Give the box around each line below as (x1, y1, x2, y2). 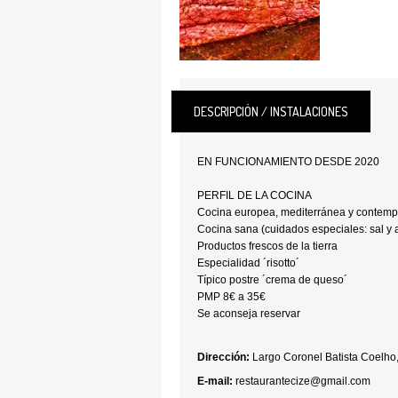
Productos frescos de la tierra (197, 240, 338, 252)
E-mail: (197, 375, 233, 387)
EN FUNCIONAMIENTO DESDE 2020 (197, 155, 379, 168)
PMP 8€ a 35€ (197, 291, 266, 303)
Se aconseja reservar (197, 307, 300, 320)
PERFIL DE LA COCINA (197, 189, 312, 202)
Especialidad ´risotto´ (197, 257, 299, 269)
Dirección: (197, 351, 250, 363)
